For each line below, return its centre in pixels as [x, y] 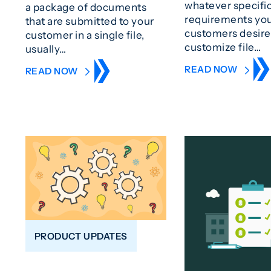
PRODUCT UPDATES [81, 236]
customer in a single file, [85, 34]
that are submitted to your [90, 21]
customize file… [223, 47]
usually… [46, 48]
